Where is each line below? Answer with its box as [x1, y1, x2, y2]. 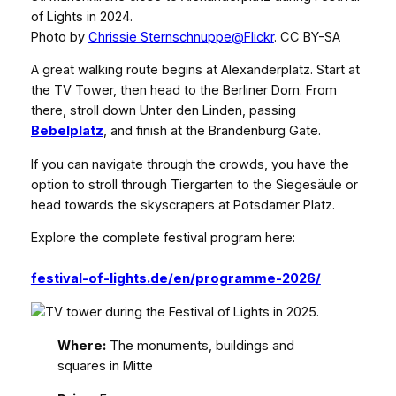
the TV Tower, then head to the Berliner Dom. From [30, 82, 337, 99]
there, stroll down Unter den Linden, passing [30, 103, 296, 119]
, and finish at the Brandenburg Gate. [103, 123, 321, 140]
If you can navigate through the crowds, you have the [30, 156, 349, 172]
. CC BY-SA [273, 28, 340, 45]
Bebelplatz [30, 123, 103, 140]
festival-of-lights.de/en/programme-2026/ [30, 270, 321, 287]
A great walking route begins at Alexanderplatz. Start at [30, 62, 360, 79]
